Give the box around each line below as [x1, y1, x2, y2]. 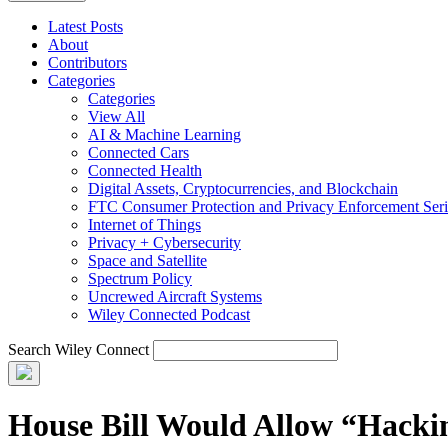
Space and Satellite [88, 251, 207, 269]
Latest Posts [48, 17, 123, 35]
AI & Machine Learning [88, 125, 241, 143]
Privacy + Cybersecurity [88, 233, 241, 251]
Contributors [48, 53, 127, 71]
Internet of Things [88, 215, 201, 233]
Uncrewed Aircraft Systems [88, 287, 262, 305]
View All [88, 107, 145, 125]
